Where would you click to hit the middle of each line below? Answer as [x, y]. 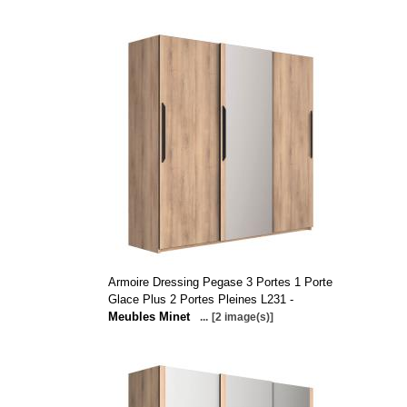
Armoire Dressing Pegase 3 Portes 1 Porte [220, 282]
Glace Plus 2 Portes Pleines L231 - [200, 299]
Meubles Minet [149, 317]
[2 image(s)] [242, 317]
